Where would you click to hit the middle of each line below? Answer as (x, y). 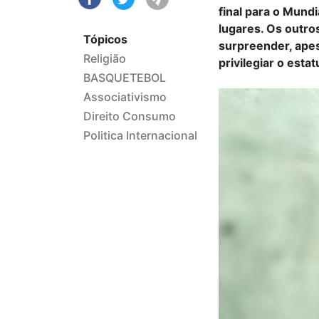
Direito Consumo (130, 116)
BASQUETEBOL (125, 78)
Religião (105, 59)
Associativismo (125, 97)
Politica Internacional (140, 136)
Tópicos (105, 40)
